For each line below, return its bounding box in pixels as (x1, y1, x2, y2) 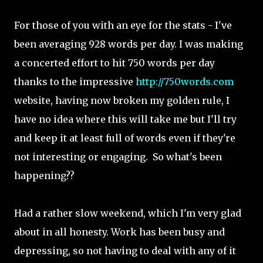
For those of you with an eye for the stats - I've (14, 19, 232, 31)
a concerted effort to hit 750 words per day (14, 57, 215, 69)
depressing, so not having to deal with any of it (14, 245, 236, 257)
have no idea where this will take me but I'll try (14, 113, 237, 125)
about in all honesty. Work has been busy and (14, 226, 225, 238)
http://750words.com (136, 76, 234, 87)
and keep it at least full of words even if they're (14, 132, 235, 144)
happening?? (14, 170, 75, 181)
